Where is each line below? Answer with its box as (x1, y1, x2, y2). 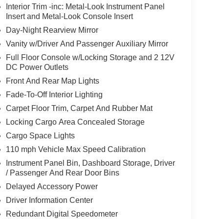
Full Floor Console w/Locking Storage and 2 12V (5, 53, 175, 62)
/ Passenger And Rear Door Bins (5, 169, 119, 177)
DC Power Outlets (5, 63, 68, 72)
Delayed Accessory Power (5, 182, 98, 191)
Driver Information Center (5, 196, 93, 205)
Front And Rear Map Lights (5, 77, 99, 86)
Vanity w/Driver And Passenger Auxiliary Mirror (5, 40, 168, 48)
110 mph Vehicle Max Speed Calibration (5, 145, 146, 154)
